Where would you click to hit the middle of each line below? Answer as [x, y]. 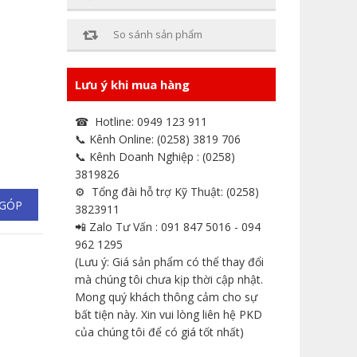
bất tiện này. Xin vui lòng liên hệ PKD [168, 314]
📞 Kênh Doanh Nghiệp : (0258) [155, 157]
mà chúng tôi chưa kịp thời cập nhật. [169, 279]
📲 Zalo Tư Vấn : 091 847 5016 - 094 [167, 227]
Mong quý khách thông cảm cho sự [166, 297]
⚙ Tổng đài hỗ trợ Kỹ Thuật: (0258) [167, 192]
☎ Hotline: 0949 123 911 [141, 122]
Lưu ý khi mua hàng [132, 84]
